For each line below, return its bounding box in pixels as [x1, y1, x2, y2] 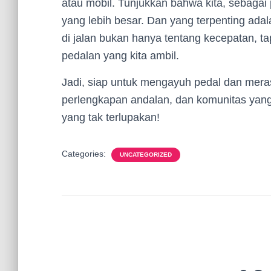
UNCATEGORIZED [120, 151, 172, 158]
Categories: [62, 149, 108, 158]
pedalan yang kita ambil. [62, 50, 179, 62]
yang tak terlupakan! [62, 111, 160, 123]
